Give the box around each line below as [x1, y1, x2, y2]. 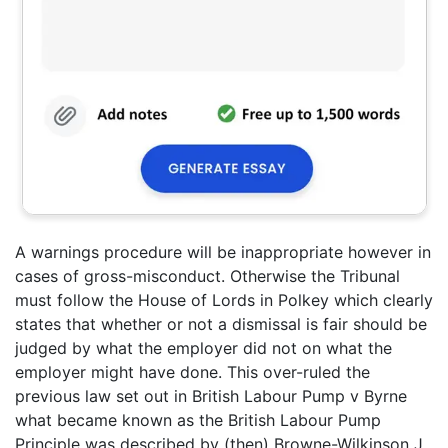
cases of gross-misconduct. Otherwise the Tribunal [15, 266, 400, 286]
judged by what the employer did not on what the [15, 338, 392, 358]
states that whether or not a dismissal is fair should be [15, 314, 427, 334]
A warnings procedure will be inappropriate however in [15, 242, 431, 262]
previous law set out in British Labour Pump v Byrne [15, 386, 407, 406]
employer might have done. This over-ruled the [15, 362, 370, 382]
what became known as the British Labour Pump [15, 410, 381, 430]
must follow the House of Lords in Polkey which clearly [15, 290, 433, 310]
